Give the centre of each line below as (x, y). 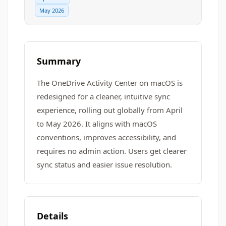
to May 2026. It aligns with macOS (97, 124)
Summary (59, 61)
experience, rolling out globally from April (110, 110)
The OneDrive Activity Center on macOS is (110, 83)
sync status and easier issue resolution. (104, 164)
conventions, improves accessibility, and (106, 137)
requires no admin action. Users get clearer (112, 151)
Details (52, 216)
